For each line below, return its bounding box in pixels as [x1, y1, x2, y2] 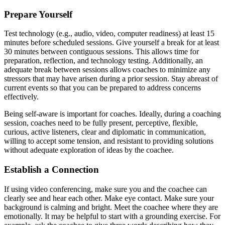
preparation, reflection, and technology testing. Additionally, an [4, 56, 203, 65]
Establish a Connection [4, 164, 99, 175]
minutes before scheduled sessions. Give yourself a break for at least [4, 38, 219, 47]
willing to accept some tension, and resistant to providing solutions [4, 137, 213, 146]
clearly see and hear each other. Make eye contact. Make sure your [4, 193, 214, 202]
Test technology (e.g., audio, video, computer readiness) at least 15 [4, 29, 214, 38]
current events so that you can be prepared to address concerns [4, 83, 201, 92]
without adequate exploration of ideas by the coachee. [4, 146, 174, 155]
